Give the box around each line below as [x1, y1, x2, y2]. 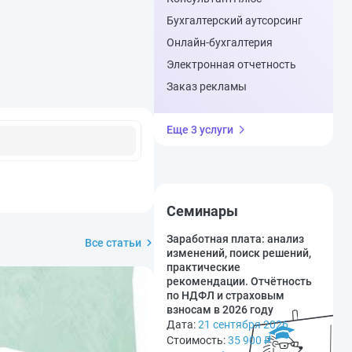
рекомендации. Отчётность [167, 275, 312, 288]
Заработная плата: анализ [167, 233, 304, 245]
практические [167, 261, 240, 273]
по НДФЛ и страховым [167, 289, 284, 302]
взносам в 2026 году [167, 303, 273, 316]
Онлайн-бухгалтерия [167, 36, 273, 49]
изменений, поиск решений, [167, 247, 311, 259]
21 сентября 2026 [198, 318, 288, 331]
